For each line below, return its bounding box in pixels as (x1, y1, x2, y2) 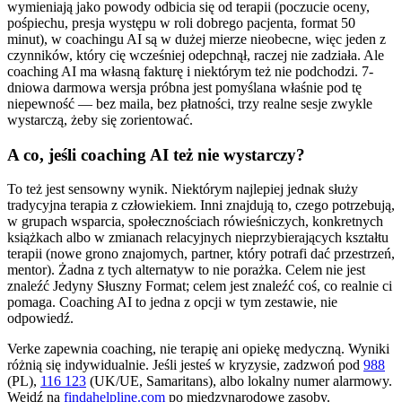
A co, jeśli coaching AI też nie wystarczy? (7, 144, 305, 164)
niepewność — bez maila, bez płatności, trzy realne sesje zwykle (7, 95, 372, 111)
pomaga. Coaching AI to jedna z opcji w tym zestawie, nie (7, 294, 337, 310)
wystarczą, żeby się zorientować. (7, 111, 193, 127)
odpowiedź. (7, 310, 74, 327)
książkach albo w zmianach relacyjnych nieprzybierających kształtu (7, 230, 389, 246)
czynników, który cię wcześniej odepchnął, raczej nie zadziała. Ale (7, 47, 384, 63)
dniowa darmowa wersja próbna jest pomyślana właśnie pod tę (7, 79, 362, 95)
